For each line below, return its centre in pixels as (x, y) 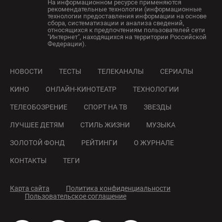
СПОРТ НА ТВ (106, 107)
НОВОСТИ (26, 72)
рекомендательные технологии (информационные (125, 9)
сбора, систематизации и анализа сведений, (116, 23)
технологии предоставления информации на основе (127, 16)
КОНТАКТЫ (28, 161)
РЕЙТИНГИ (99, 143)
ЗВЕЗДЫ (158, 107)
